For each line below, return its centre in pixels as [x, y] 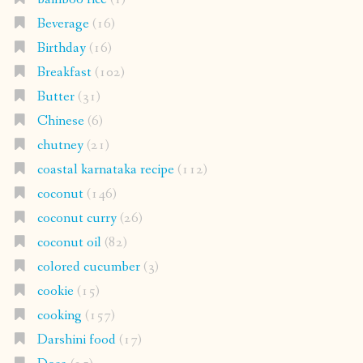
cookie [55, 291]
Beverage [63, 23]
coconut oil [69, 242]
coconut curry [77, 218]
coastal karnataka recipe [105, 169]
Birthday [61, 48]
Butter [56, 96]
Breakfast [64, 72]
